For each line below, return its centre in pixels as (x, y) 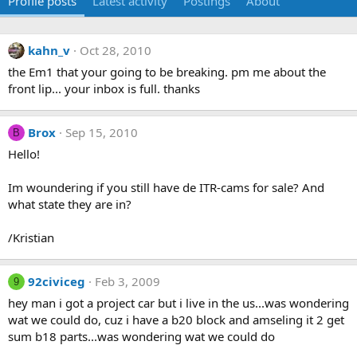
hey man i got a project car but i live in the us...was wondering (178, 303)
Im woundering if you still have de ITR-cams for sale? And (166, 187)
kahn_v (49, 50)
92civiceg (57, 281)
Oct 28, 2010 (116, 50)
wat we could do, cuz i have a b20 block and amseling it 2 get (176, 320)
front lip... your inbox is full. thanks (104, 88)
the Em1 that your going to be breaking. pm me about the (167, 72)
